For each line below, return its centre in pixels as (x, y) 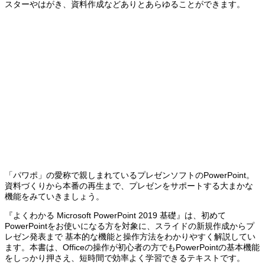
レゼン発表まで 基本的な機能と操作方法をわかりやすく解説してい (130, 236)
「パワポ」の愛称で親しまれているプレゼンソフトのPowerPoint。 (130, 175)
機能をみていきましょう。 (54, 196)
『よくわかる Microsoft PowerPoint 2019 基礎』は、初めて (115, 215)
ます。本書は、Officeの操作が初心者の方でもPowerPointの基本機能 (132, 247)
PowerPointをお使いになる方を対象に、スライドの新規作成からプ (130, 226)
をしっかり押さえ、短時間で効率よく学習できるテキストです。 (125, 258)
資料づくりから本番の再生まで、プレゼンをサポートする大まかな (129, 185)
